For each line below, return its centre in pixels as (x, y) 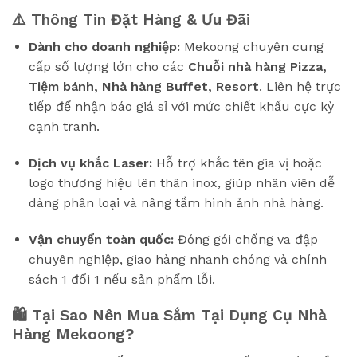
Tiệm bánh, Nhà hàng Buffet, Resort (143, 87)
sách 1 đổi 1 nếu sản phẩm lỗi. (122, 280)
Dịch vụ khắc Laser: (90, 163)
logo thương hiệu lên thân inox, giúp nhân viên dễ (181, 183)
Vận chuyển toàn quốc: (101, 240)
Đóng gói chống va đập (245, 240)
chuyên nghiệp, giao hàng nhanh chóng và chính (177, 260)
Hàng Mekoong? (73, 334)
